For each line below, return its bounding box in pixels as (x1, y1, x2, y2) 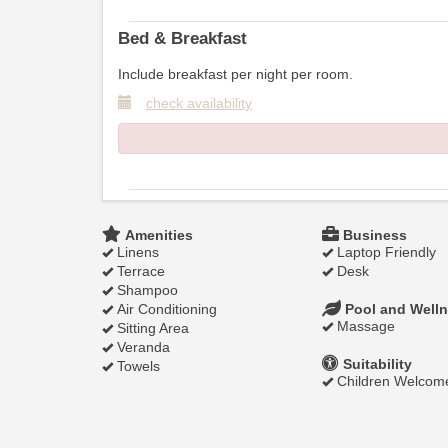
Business (339, 227, 407, 243)
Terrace (113, 263, 165, 279)
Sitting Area (113, 320, 189, 336)
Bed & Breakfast (118, 29, 247, 48)
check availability (146, 95, 252, 111)
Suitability (339, 356, 412, 372)
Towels (113, 358, 160, 374)
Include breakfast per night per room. (118, 66, 353, 82)
